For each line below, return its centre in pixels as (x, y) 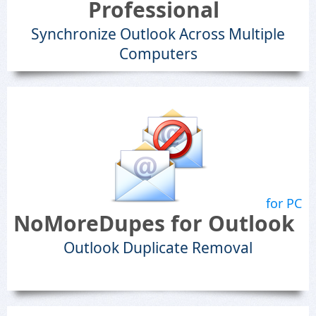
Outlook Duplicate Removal (158, 248)
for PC (284, 203)
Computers (158, 54)
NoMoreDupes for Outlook (154, 223)
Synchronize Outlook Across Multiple (158, 34)
